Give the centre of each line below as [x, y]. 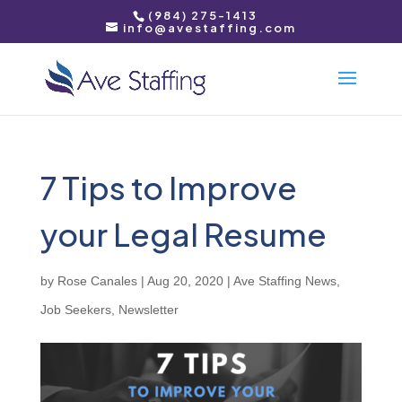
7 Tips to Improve [168, 188]
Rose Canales [97, 281]
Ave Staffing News [284, 281]
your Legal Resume [183, 234]
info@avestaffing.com [209, 27]
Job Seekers [75, 310]
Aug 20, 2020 [185, 281]
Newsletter [148, 310]
